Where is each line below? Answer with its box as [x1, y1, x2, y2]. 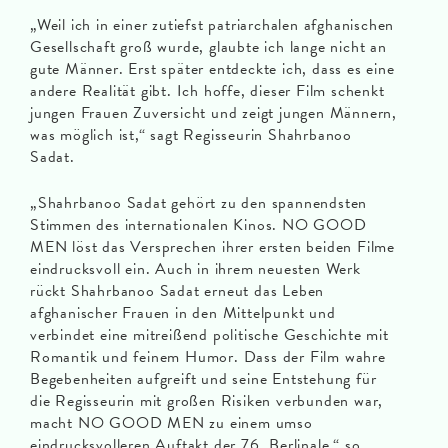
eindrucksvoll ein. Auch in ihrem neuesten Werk [30, 257, 361, 282]
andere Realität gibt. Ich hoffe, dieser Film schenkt [30, 79, 385, 104]
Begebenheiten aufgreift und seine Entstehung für [30, 367, 377, 392]
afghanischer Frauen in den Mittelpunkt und [30, 301, 336, 326]
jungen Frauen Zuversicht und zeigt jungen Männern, [30, 101, 397, 126]
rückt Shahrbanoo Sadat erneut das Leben [30, 279, 325, 304]
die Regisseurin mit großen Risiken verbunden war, [30, 389, 384, 414]
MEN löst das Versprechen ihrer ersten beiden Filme [30, 235, 395, 260]
